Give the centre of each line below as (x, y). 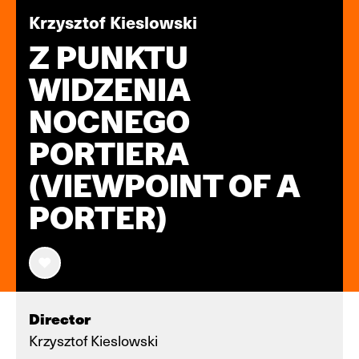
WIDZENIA (109, 90)
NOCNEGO (109, 122)
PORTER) (98, 218)
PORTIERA (109, 154)
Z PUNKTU (109, 58)
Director (60, 319)
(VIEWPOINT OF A (164, 186)
